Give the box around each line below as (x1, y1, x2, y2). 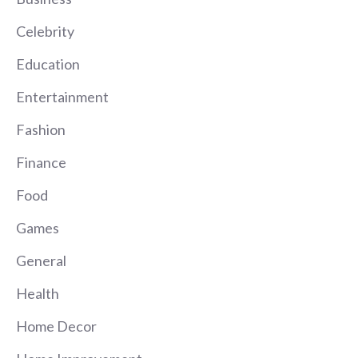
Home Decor (16, 317, 97, 336)
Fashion (16, 121, 66, 139)
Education (16, 55, 80, 74)
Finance (16, 153, 66, 172)
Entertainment (16, 88, 109, 106)
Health (16, 284, 59, 303)
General (16, 252, 66, 270)
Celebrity (16, 22, 74, 41)
